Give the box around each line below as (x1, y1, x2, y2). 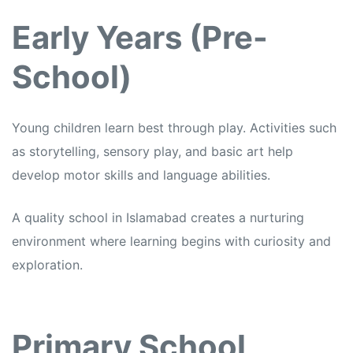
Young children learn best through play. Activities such (12, 120, 336, 136)
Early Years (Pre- (12, 18, 268, 58)
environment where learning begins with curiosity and (12, 233, 331, 250)
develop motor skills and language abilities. (12, 167, 270, 184)
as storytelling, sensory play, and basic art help (12, 143, 293, 160)
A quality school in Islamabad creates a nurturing (12, 210, 304, 226)
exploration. (12, 257, 83, 273)
